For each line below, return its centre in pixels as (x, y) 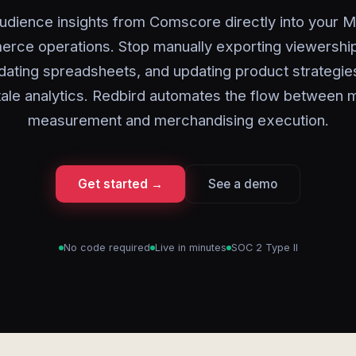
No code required (106, 248)
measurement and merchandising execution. (178, 120)
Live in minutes (190, 248)
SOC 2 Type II (264, 248)
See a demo (243, 184)
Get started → (120, 184)
